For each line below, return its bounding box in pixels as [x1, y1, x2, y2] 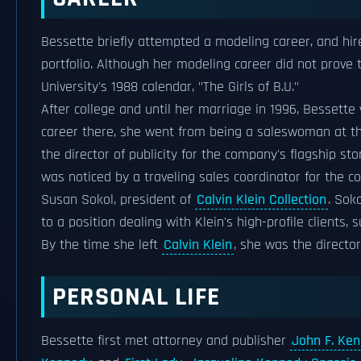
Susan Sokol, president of [41, 191, 195, 209]
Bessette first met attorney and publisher [41, 332, 290, 350]
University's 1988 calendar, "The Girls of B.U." [41, 78, 299, 96]
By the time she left [41, 236, 162, 254]
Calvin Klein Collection [197, 191, 326, 209]
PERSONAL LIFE [52, 280, 220, 313]
